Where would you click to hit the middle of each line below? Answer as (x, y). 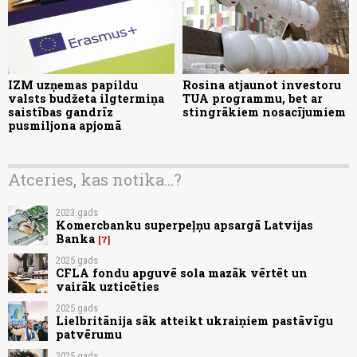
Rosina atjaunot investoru (262, 85)
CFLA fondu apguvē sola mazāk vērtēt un (182, 273)
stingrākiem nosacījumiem (264, 112)
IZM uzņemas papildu (73, 85)
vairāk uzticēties (108, 286)
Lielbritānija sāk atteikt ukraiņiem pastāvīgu (194, 320)
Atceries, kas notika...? (95, 180)
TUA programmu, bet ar (253, 99)
